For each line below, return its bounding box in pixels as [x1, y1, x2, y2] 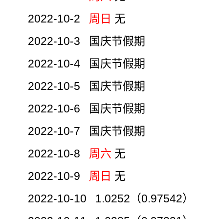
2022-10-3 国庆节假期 [28, 34, 146, 47]
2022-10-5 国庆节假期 [28, 79, 146, 92]
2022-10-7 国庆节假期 [28, 124, 146, 137]
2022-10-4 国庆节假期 [28, 57, 146, 70]
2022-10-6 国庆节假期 [28, 102, 146, 115]
